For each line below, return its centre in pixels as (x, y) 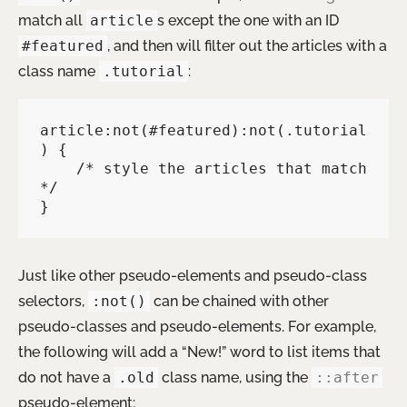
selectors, (53, 302)
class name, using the (235, 378)
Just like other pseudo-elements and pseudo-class (193, 276)
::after (347, 378)
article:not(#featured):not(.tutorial (203, 131)
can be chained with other (239, 302)
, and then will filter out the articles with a (247, 46)
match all (52, 21)
